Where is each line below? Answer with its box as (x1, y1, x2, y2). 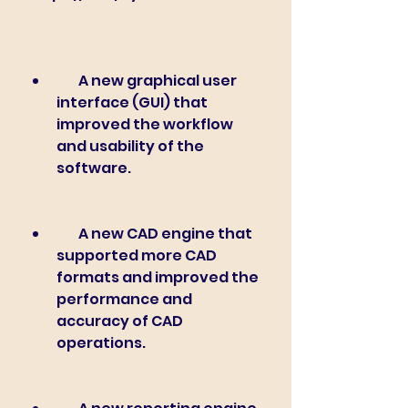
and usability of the (56, 136, 204, 157)
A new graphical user (56, 70, 78, 91)
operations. (56, 332, 146, 353)
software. (56, 158, 131, 178)
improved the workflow (56, 114, 233, 135)
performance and (56, 289, 192, 310)
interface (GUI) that (56, 92, 208, 113)
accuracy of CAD (56, 311, 183, 331)
